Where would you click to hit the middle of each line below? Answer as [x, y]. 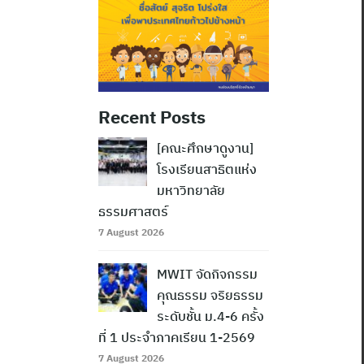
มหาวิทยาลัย [191, 191]
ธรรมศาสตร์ [133, 212]
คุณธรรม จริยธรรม [210, 295]
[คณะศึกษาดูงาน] [205, 148]
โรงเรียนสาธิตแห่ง [207, 169]
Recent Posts [152, 117]
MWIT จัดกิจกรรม [207, 274]
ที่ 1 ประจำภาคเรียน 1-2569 [177, 338]
